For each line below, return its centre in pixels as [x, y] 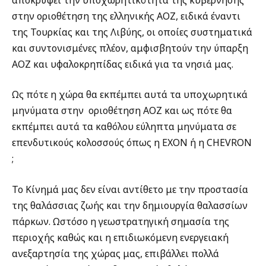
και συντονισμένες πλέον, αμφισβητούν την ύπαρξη [130, 48]
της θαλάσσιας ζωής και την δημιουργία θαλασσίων [130, 205]
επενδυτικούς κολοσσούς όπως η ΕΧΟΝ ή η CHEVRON [132, 143]
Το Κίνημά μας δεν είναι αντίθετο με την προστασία [130, 189]
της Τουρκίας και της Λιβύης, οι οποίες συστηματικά [132, 32]
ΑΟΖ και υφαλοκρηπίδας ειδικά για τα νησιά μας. [124, 64]
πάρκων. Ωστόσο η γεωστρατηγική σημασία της [121, 221]
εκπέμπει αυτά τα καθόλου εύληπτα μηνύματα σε [124, 127]
